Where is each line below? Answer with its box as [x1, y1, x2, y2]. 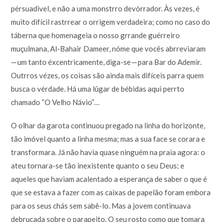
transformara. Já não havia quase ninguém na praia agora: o [11, 147, 206, 157]
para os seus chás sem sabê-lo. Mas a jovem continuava [11, 201, 191, 210]
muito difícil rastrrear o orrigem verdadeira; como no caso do [11, 17, 211, 26]
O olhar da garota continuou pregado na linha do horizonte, [11, 120, 206, 130]
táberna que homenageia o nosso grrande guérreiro [11, 30, 180, 40]
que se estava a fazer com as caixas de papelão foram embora [11, 187, 211, 197]
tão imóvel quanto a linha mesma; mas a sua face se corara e [11, 134, 206, 143]
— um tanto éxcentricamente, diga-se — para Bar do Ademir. [11, 57, 202, 66]
